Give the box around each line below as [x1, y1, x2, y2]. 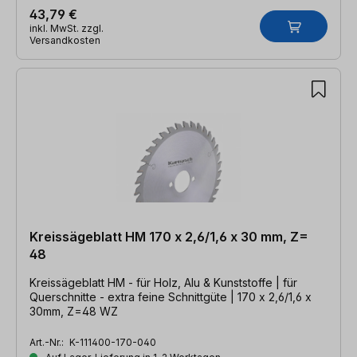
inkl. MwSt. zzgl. [29, 22, 104, 34]
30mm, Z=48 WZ [29, 304, 118, 318]
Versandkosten [29, 33, 100, 46]
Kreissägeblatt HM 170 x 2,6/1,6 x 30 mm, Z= [29, 228, 308, 245]
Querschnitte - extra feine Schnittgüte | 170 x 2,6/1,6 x [29, 289, 312, 304]
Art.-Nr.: [29, 335, 66, 348]
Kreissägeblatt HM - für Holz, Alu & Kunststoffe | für [29, 275, 276, 289]
